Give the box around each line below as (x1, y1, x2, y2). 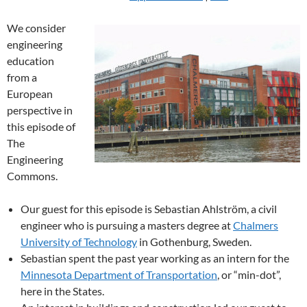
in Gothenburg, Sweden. (137, 235, 251, 248)
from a (7, 71, 37, 84)
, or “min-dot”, (217, 268, 281, 281)
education (7, 54, 54, 67)
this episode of (7, 120, 75, 133)
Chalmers (233, 219, 278, 232)
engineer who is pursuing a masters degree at (21, 219, 233, 232)
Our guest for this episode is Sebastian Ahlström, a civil (21, 202, 277, 215)
